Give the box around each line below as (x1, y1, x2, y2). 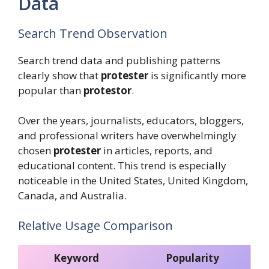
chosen (18, 144, 53, 158)
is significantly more (148, 68, 246, 82)
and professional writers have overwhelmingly (18, 128, 237, 143)
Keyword (53, 250, 99, 265)
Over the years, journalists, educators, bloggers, (18, 113, 244, 128)
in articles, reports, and (101, 144, 213, 158)
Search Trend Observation (18, 25, 168, 41)
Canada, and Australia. (18, 189, 127, 203)
